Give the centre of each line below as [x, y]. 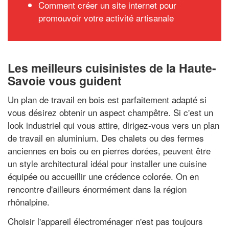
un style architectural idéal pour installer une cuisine [107, 163]
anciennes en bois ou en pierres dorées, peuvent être [109, 151]
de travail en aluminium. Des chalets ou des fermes [106, 138]
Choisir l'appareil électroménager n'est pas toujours [105, 221]
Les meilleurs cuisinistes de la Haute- [112, 67]
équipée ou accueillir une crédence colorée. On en [103, 176]
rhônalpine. [29, 202]
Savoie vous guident [65, 80]
